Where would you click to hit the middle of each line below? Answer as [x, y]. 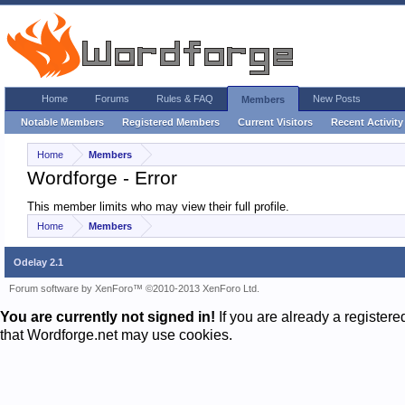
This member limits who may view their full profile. [158, 207]
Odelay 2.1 [38, 262]
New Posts [337, 99]
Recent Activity [367, 122]
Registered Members [171, 122]
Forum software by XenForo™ [77, 288]
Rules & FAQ [185, 99]
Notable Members [62, 122]
